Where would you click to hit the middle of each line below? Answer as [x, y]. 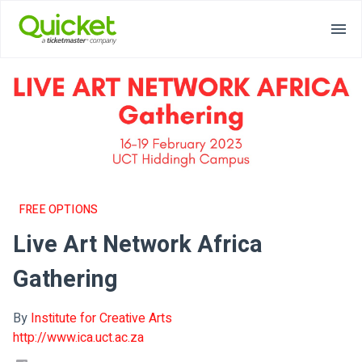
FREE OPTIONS [59, 210]
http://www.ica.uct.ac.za [78, 338]
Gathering [65, 280]
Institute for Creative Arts [101, 319]
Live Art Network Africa [138, 245]
